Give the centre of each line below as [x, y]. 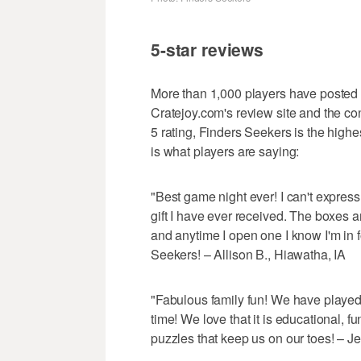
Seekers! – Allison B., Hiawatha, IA [249, 255]
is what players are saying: [225, 151]
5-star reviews [207, 50]
